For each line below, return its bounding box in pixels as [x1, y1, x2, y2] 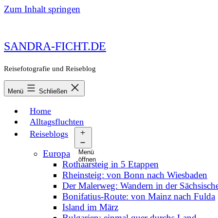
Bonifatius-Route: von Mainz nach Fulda [62, 191, 215, 201]
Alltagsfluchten [30, 116, 84, 127]
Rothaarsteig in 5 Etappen [62, 159, 159, 169]
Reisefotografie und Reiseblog [4, 65, 96, 73]
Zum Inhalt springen [4, 4, 80, 14]
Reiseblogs [30, 129, 69, 139]
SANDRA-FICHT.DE [4, 40, 106, 53]
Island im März [62, 201, 118, 212]
